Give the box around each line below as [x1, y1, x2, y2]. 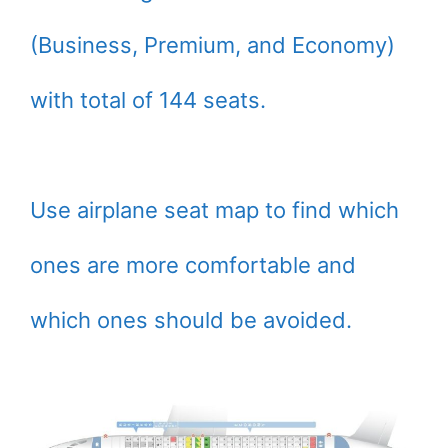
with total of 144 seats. [30, 87, 266, 114]
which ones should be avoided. [30, 307, 352, 334]
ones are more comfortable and [30, 252, 356, 279]
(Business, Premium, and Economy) [30, 32, 395, 59]
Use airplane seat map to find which [30, 197, 399, 224]
